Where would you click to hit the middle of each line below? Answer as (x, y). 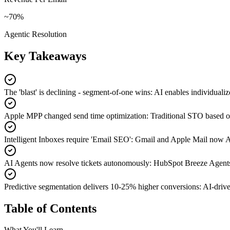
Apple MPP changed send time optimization (75, 116)
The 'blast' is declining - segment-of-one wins (77, 92)
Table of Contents (50, 208)
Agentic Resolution (35, 34)
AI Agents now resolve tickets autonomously (77, 163)
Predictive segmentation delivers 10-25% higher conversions (102, 186)
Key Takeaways (45, 56)
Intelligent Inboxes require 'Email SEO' (68, 139)
